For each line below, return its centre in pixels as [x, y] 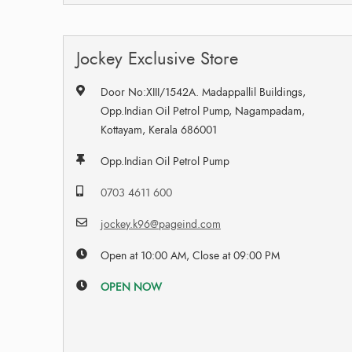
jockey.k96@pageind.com [161, 224]
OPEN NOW [132, 287]
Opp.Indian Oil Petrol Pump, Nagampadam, [203, 111]
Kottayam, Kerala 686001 [159, 130]
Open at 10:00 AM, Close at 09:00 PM [191, 255]
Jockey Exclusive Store [157, 58]
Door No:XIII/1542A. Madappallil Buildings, [203, 92]
